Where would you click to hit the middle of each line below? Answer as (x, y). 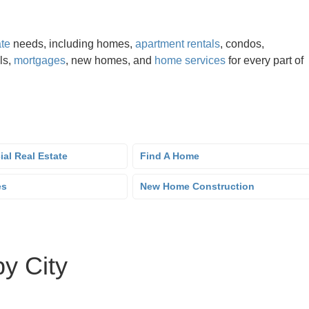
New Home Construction (197, 186)
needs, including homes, (73, 44)
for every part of (265, 60)
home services (190, 60)
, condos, (242, 44)
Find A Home (170, 156)
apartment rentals (178, 44)
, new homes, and (110, 60)
